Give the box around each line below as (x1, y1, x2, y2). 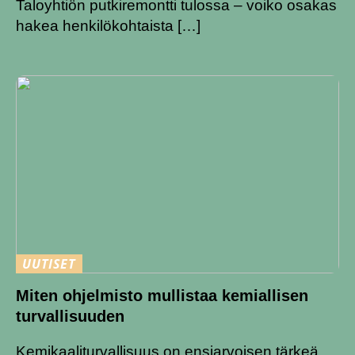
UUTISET (22, 255, 76, 273)
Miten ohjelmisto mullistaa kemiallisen (16, 286, 308, 304)
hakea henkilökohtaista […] (16, 17, 200, 35)
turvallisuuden (16, 307, 124, 325)
